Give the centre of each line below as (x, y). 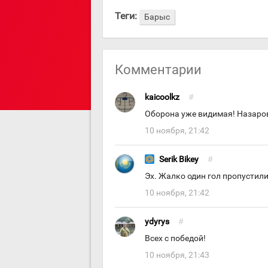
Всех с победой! (175, 238)
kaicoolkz (162, 97)
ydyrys (157, 222)
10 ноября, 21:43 (177, 255)
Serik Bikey (179, 159)
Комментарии (158, 69)
